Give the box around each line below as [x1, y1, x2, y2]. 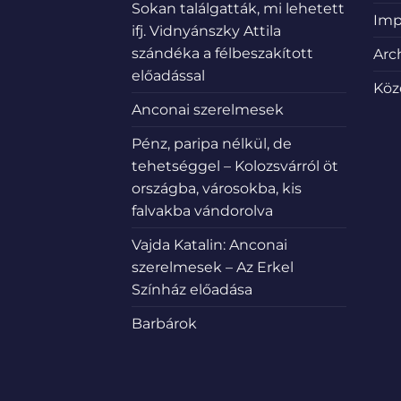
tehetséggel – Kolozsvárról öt [132, 158, 338, 175]
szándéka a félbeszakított [132, 45, 313, 63]
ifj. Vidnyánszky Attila [132, 22, 281, 40]
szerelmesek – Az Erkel [132, 259, 294, 277]
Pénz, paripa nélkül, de [132, 135, 292, 153]
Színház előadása [132, 281, 252, 299]
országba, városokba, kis [132, 180, 302, 198]
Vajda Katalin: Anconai [132, 236, 287, 254]
